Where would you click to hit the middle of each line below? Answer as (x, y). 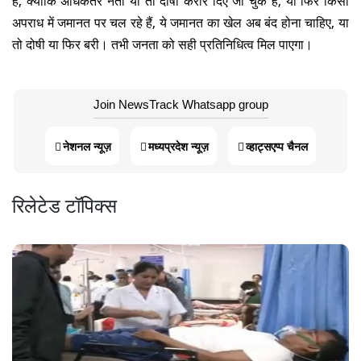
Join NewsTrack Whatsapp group (180, 103)
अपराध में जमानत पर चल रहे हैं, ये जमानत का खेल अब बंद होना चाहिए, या (180, 21)
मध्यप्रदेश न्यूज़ (178, 145)
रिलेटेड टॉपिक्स (64, 204)
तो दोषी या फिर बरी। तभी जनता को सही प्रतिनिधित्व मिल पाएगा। (162, 43)
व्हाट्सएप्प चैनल (277, 145)
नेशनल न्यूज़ (87, 145)
